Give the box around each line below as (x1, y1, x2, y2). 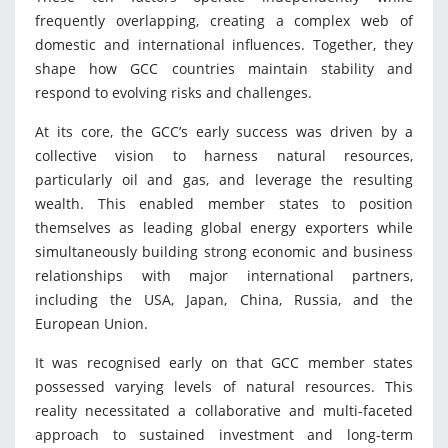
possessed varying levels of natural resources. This (35, 377, 413, 397)
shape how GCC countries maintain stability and (35, 59, 413, 79)
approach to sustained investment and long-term (35, 425, 413, 445)
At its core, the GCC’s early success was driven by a (35, 122, 413, 142)
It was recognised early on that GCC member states (35, 353, 413, 373)
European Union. (35, 314, 148, 334)
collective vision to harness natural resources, (35, 146, 413, 166)
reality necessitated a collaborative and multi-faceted (35, 401, 413, 421)
